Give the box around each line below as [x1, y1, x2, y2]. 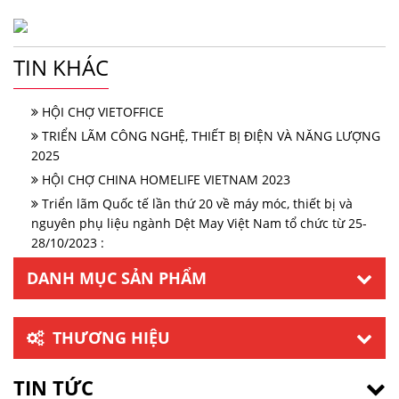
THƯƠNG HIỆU [53, 327, 170, 348]
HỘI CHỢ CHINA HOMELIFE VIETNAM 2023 [42, 171, 290, 188]
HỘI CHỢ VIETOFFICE [42, 103, 164, 120]
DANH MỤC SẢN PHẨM [27, 267, 207, 289]
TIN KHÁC [13, 53, 109, 82]
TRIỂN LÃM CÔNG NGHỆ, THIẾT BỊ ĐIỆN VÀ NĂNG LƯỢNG [42, 127, 380, 144]
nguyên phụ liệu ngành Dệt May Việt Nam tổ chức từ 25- [31, 215, 367, 232]
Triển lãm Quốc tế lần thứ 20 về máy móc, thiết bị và [42, 195, 353, 212]
